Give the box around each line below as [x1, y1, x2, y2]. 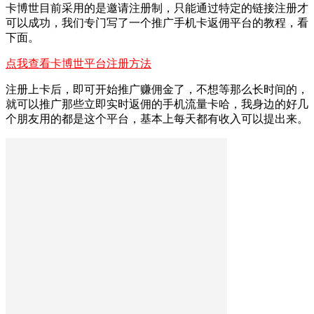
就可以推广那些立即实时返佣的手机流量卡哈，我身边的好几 [6, 97, 308, 110]
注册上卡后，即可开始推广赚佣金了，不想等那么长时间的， [6, 83, 308, 95]
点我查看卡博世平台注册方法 [6, 57, 151, 69]
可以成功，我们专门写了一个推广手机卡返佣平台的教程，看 [6, 16, 308, 29]
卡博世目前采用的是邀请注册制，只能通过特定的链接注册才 [6, 1, 308, 14]
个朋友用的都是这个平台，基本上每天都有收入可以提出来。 [6, 112, 308, 125]
